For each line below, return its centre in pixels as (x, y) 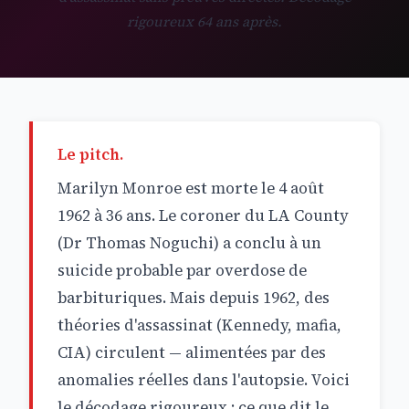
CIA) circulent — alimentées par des (192, 352)
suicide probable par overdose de (183, 270)
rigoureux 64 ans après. (204, 21)
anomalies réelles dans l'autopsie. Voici (204, 380)
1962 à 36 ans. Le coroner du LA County (204, 215)
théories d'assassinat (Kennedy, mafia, (200, 325)
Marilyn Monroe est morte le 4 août (191, 188)
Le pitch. (91, 155)
